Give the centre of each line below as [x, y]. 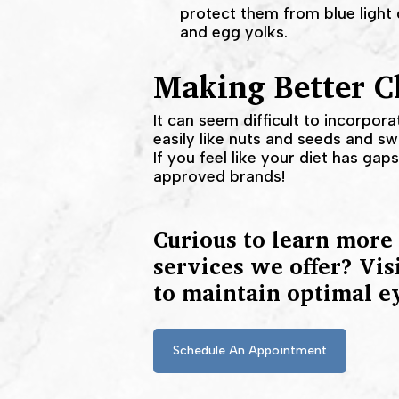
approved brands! [220, 176]
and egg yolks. [234, 32]
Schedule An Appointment [250, 350]
